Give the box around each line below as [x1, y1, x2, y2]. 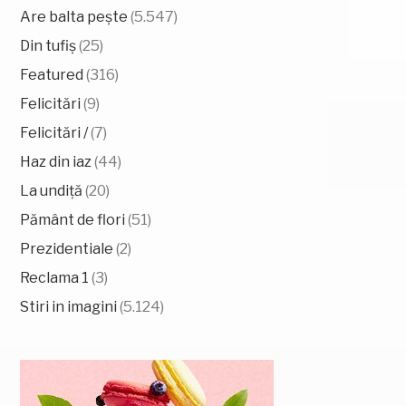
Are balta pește [20, 7, 129, 25]
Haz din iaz [20, 152, 92, 170]
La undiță [20, 181, 83, 199]
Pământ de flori [20, 210, 126, 228]
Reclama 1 [20, 268, 90, 286]
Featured [20, 65, 84, 83]
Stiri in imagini [20, 297, 118, 315]
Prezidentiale [20, 239, 114, 257]
